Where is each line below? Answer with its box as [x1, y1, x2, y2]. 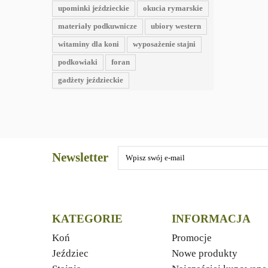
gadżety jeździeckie [58, 75, 123, 84]
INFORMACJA [172, 212, 251, 225]
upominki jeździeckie [58, 4, 129, 13]
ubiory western [151, 22, 201, 31]
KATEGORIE [52, 212, 123, 225]
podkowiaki [58, 57, 98, 66]
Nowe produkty [172, 248, 237, 259]
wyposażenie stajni [133, 39, 196, 48]
